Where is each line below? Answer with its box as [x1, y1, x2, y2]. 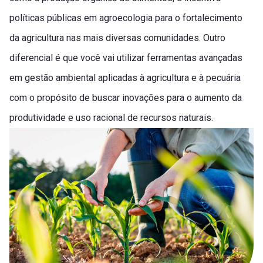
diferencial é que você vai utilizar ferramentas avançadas [9, 52, 242, 64]
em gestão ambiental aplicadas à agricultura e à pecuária [9, 72, 241, 84]
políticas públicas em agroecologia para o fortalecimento [9, 12, 242, 24]
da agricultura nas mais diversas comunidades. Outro [9, 32, 225, 44]
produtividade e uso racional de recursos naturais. [9, 112, 213, 124]
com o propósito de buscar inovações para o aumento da [9, 92, 242, 104]
